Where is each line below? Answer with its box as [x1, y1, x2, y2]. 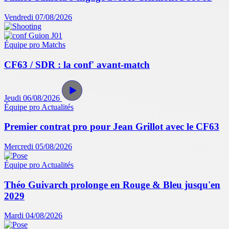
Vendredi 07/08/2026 [4, 13, 72, 22]
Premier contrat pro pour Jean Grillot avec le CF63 [4, 121, 219, 132]
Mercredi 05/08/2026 [4, 142, 72, 151]
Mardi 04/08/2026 [4, 211, 62, 220]
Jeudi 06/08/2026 [4, 93, 60, 102]
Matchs [42, 40, 65, 50]
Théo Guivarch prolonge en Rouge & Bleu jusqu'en [4, 179, 220, 190]
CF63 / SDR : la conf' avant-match [4, 59, 150, 70]
